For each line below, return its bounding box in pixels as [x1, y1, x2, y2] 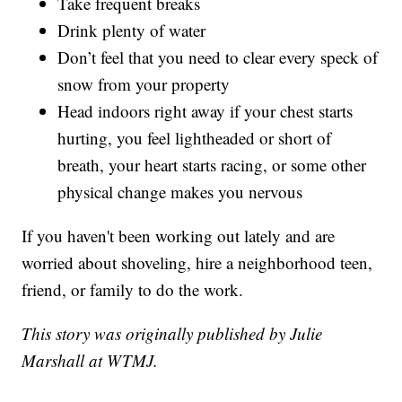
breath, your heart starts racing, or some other [57, 153, 367, 177]
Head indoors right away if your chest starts [57, 100, 354, 123]
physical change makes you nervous [57, 180, 303, 204]
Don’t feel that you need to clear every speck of [57, 46, 379, 69]
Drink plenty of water [57, 19, 206, 42]
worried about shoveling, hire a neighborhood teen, [22, 251, 373, 275]
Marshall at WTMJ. [22, 349, 159, 372]
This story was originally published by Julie [22, 322, 323, 345]
